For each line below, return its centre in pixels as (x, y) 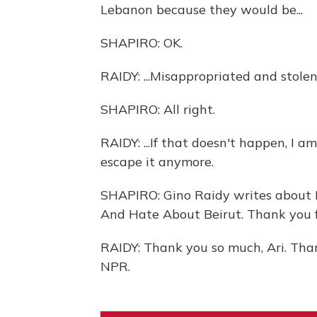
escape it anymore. (157, 162)
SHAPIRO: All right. (158, 109)
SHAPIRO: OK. (142, 43)
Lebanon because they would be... (202, 10)
